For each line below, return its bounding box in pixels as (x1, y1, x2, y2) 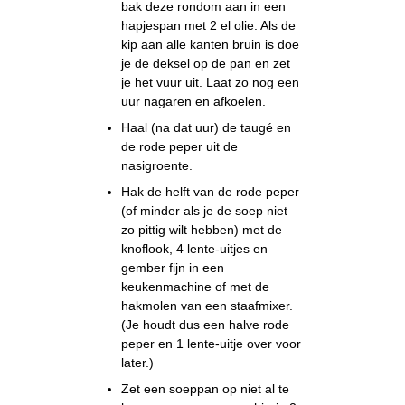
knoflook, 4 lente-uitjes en (121, 241, 268, 257)
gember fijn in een (121, 260, 225, 276)
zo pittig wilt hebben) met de (121, 222, 283, 238)
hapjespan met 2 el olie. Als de (121, 18, 297, 33)
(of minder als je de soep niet (121, 203, 288, 219)
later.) (121, 355, 155, 371)
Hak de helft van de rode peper (121, 184, 300, 200)
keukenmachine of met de (121, 279, 270, 295)
